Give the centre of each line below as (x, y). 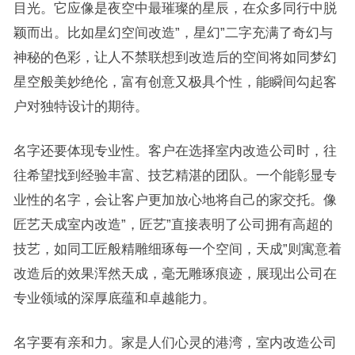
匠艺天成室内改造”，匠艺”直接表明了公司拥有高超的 (173, 224)
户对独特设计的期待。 (80, 106)
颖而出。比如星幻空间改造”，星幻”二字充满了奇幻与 (173, 32)
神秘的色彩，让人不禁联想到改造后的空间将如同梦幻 (175, 57)
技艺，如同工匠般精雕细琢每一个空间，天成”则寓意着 (177, 248)
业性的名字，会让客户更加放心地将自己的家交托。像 (175, 199)
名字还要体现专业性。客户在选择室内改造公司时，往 (175, 150)
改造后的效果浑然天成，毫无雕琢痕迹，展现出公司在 (175, 273)
